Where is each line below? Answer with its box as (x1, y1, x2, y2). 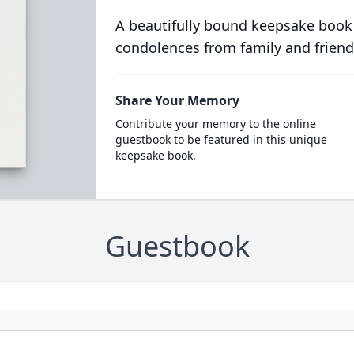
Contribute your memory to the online (115, 116, 316, 131)
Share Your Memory (115, 92, 239, 109)
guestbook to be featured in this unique (115, 132, 327, 147)
